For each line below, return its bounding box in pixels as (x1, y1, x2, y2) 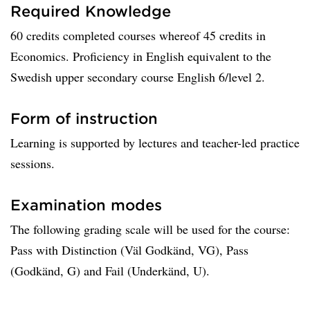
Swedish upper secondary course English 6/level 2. (10, 69, 265, 85)
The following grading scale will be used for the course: (10, 221, 290, 237)
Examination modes (10, 196, 162, 213)
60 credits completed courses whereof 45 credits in (10, 27, 266, 44)
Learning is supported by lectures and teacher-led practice (10, 134, 300, 151)
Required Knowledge (10, 2, 171, 19)
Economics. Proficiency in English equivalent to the (10, 48, 271, 64)
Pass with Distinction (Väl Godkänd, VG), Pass (10, 241, 248, 258)
